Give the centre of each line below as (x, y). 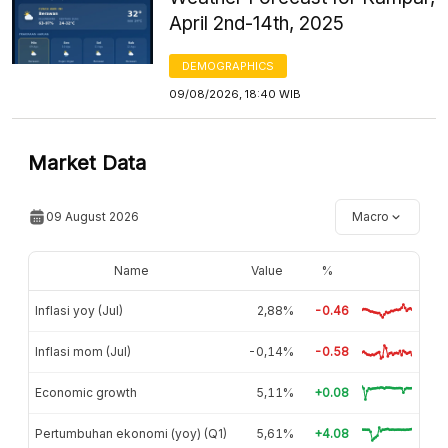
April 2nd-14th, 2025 (257, 23)
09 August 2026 (92, 216)
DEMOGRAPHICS (228, 65)
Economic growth (86, 392)
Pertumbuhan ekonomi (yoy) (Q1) (131, 433)
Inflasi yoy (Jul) (79, 310)
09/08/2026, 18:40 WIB (235, 93)
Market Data (87, 162)
